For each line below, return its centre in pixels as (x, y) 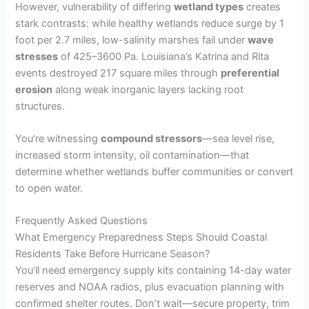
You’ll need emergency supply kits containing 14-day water (153, 271)
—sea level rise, (239, 139)
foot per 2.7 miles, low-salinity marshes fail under (132, 40)
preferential (250, 73)
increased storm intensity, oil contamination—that (132, 156)
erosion (34, 89)
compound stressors (152, 139)
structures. (40, 106)
